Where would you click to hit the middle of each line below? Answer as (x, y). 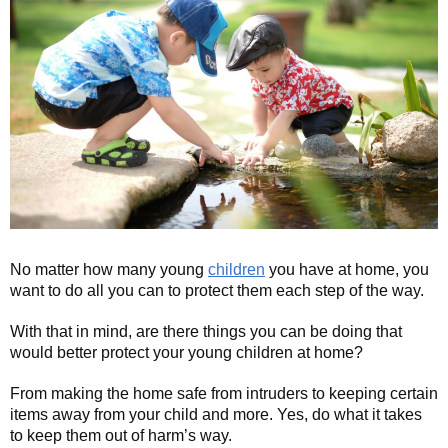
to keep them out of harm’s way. (121, 436)
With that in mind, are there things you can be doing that (206, 332)
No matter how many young (109, 270)
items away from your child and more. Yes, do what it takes (216, 415)
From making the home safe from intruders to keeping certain (224, 394)
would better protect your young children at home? (186, 353)
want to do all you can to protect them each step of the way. (217, 291)
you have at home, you (347, 270)
